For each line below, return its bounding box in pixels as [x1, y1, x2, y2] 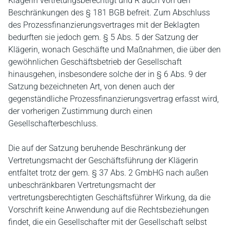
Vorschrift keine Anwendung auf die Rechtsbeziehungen [8, 205, 209, 215]
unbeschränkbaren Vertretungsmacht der [8, 180, 156, 190]
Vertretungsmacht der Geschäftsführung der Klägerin [8, 156, 198, 165]
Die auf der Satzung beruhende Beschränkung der [8, 143, 186, 153]
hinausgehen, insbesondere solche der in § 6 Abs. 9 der [8, 69, 206, 79]
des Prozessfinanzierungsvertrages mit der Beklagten [8, 20, 200, 30]
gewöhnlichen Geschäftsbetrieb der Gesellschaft [8, 57, 182, 67]
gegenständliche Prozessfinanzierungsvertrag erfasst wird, [8, 94, 219, 104]
